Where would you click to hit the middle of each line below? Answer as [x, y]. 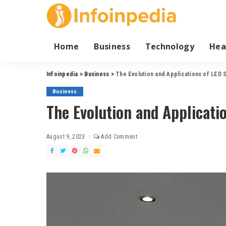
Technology [170, 46]
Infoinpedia [62, 74]
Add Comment [119, 136]
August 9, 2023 [66, 136]
